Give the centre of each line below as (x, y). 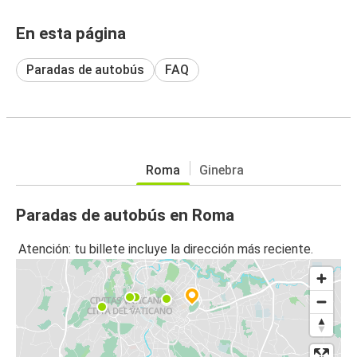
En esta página (71, 33)
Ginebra (221, 170)
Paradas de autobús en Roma (125, 215)
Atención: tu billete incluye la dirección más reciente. (166, 249)
